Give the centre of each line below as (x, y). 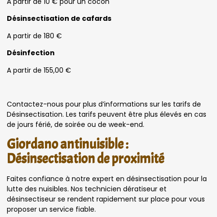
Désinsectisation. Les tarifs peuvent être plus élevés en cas (107, 115)
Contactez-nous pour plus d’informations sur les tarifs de (104, 104)
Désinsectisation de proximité (85, 159)
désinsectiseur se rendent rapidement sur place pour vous (106, 199)
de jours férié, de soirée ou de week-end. (76, 125)
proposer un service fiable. (51, 209)
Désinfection (31, 53)
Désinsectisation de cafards (59, 19)
